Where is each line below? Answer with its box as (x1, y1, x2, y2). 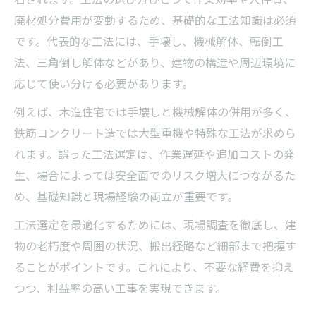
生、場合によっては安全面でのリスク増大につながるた (14, 166, 296, 183)
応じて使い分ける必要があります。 (14, 74, 193, 92)
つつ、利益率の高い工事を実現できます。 (14, 279, 226, 296)
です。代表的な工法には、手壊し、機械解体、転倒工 (14, 32, 284, 49)
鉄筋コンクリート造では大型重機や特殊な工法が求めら (14, 123, 296, 141)
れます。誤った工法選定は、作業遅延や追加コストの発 (14, 145, 295, 162)
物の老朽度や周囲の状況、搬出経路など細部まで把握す (14, 236, 296, 254)
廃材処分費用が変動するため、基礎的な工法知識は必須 (14, 11, 296, 28)
